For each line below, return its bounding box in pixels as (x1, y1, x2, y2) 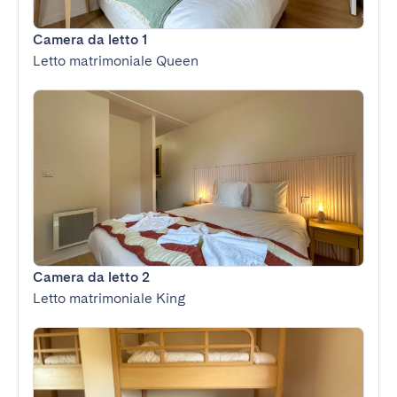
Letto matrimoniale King (33, 290, 186, 307)
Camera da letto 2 (33, 269, 150, 285)
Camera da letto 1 (33, 31, 147, 48)
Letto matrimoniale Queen (33, 52, 198, 69)
